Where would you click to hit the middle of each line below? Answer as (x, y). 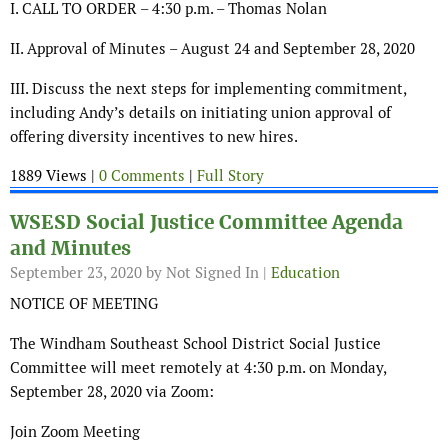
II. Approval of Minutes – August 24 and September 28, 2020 (212, 49)
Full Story (230, 176)
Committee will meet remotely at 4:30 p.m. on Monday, (198, 368)
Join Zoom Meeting (75, 432)
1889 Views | (54, 176)
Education (305, 273)
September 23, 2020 (76, 273)
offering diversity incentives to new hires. (154, 137)
